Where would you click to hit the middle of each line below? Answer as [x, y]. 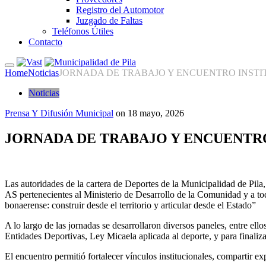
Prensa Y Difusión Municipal [59, 113]
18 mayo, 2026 [156, 113]
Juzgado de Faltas [109, 20]
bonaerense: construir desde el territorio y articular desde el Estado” [130, 205]
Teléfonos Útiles [83, 31]
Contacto [45, 42]
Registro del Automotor [120, 10]
